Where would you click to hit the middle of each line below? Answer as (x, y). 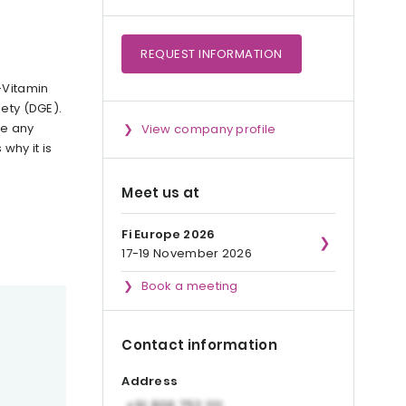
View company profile (208, 129)
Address (150, 382)
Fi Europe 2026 (169, 234)
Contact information (199, 345)
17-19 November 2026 (187, 253)
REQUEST (170, 54)
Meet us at (161, 193)
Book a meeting (189, 286)
